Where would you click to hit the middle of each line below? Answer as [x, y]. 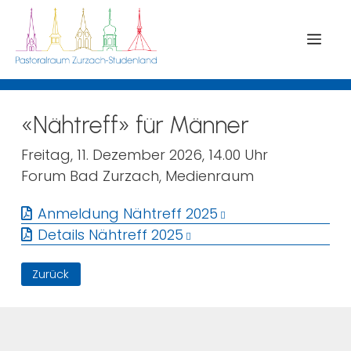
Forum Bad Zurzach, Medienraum [138, 175]
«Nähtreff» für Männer [135, 125]
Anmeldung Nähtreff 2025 [128, 214]
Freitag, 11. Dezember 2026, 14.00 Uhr [145, 154]
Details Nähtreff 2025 [111, 235]
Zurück [51, 274]
